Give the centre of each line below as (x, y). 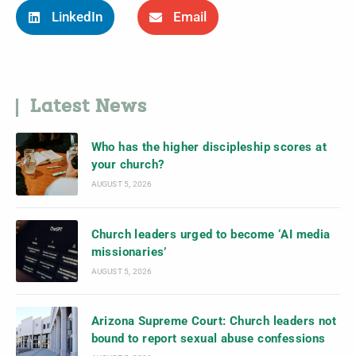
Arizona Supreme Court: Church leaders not (214, 321)
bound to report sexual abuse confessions (208, 339)
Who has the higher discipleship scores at (209, 147)
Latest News (89, 108)
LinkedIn (77, 17)
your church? (128, 165)
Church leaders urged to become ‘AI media (211, 234)
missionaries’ (129, 252)
